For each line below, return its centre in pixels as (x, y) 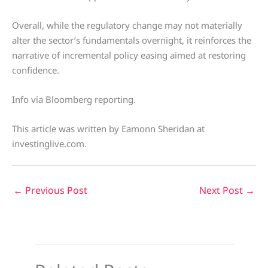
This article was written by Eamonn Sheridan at (108, 129)
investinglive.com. (49, 144)
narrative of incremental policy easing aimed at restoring (129, 55)
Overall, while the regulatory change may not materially (127, 25)
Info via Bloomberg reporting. (74, 99)
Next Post (222, 190)
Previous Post (55, 190)
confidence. (36, 70)
